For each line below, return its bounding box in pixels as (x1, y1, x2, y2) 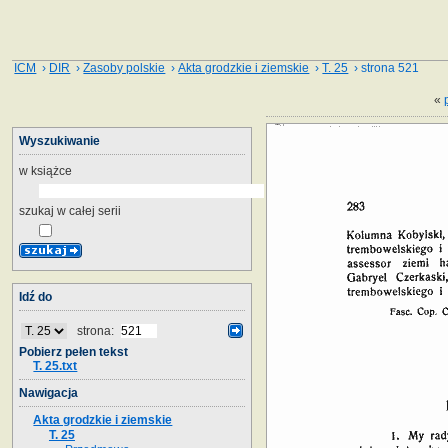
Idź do (19, 289, 52, 304)
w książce (19, 163, 72, 178)
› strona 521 (348, 61, 420, 75)
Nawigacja (19, 385, 78, 400)
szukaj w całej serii (19, 203, 121, 218)
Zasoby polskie (83, 61, 166, 75)
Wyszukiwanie (19, 133, 100, 148)
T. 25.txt (33, 358, 78, 373)
